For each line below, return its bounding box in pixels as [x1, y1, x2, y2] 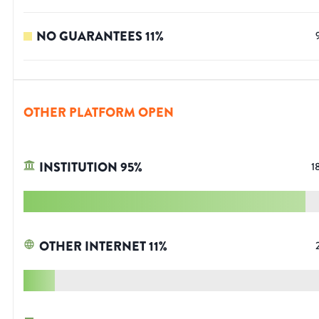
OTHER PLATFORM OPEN [23, 103, 174, 122]
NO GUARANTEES [36, 27, 142, 46]
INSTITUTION [39, 158, 117, 177]
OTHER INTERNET [39, 237, 146, 256]
